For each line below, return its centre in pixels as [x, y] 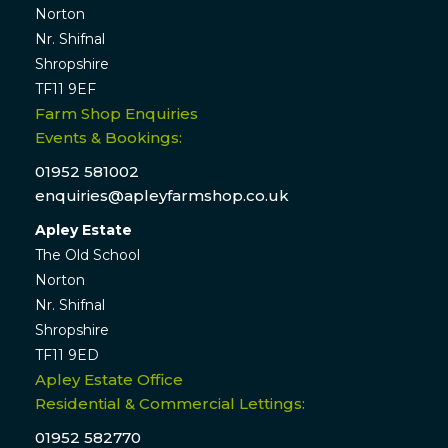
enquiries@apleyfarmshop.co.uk [161, 196]
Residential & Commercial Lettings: [169, 404]
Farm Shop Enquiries [116, 114]
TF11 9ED [66, 355]
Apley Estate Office [108, 380]
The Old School [87, 255]
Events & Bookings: [108, 138]
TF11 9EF [65, 89]
